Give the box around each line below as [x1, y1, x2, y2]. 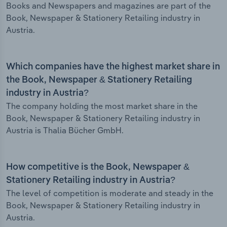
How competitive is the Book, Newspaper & [6, 163, 190, 172]
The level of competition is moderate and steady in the [6, 188, 213, 199]
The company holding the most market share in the [6, 101, 198, 111]
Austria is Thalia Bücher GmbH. [6, 125, 124, 136]
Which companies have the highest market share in [6, 62, 220, 72]
